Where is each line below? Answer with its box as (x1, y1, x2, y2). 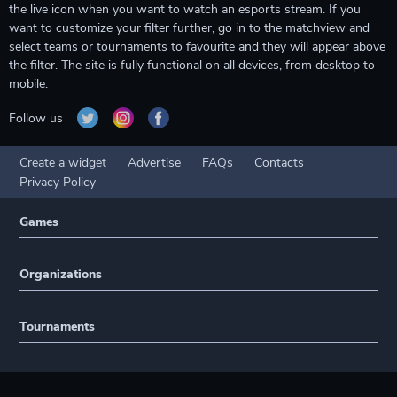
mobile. (9, 75, 48, 92)
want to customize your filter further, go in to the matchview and (9, 19, 370, 36)
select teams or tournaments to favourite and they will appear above (9, 38, 385, 55)
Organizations (19, 266, 103, 283)
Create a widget (19, 154, 107, 171)
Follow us (9, 109, 63, 127)
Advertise (128, 154, 182, 171)
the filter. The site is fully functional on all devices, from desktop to (9, 57, 375, 74)
